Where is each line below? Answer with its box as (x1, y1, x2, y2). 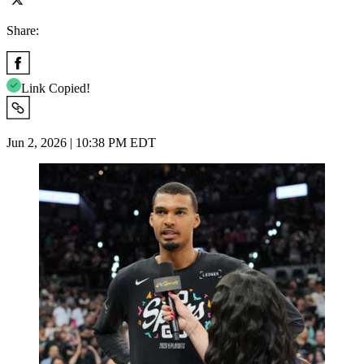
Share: (6, 23, 39, 37)
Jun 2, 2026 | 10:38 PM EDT (6, 135, 156, 149)
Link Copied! (21, 80, 90, 95)
